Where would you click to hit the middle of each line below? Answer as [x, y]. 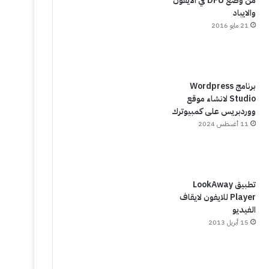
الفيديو [244, 210]
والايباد [244, 13]
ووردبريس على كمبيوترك [213, 111]
